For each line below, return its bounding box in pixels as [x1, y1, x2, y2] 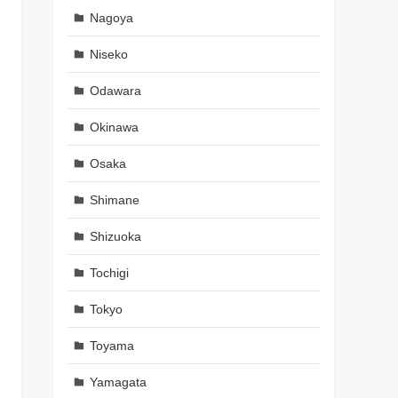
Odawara [89, 83, 141, 98]
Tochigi [89, 265, 129, 280]
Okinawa [89, 119, 139, 134]
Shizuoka [89, 228, 141, 243]
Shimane [89, 192, 139, 207]
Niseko [89, 46, 128, 61]
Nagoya [89, 10, 133, 25]
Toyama [89, 338, 134, 353]
